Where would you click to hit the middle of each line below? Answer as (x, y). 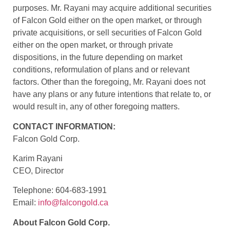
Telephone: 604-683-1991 (60, 190)
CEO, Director (38, 170)
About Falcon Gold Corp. (61, 222)
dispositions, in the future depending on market (98, 57)
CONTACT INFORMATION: (64, 126)
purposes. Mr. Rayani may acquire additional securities (112, 8)
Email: (25, 203)
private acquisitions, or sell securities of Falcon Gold (107, 33)
